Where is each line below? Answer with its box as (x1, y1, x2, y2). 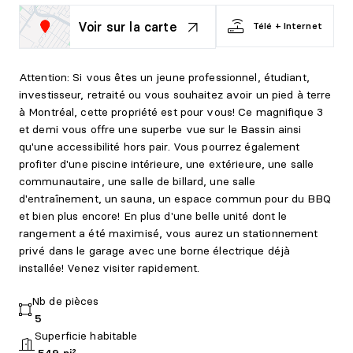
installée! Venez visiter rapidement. (19, 261, 200, 275)
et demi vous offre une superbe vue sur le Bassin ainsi (19, 122, 302, 136)
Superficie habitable (35, 329, 138, 343)
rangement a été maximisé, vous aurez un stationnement (19, 226, 318, 240)
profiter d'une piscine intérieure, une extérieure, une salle (19, 157, 314, 171)
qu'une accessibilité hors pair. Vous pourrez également (19, 139, 300, 154)
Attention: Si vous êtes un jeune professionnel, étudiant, (19, 70, 310, 84)
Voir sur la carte (78, 19, 177, 35)
